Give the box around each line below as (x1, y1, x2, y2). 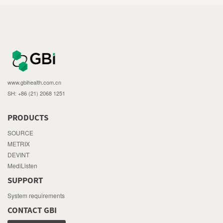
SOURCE (7, 128, 33, 137)
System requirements (7, 191, 65, 200)
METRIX (7, 139, 30, 148)
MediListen (7, 161, 37, 170)
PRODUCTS (7, 111, 48, 124)
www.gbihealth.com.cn (7, 78, 61, 86)
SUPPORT (7, 174, 43, 187)
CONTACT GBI (7, 204, 57, 217)
